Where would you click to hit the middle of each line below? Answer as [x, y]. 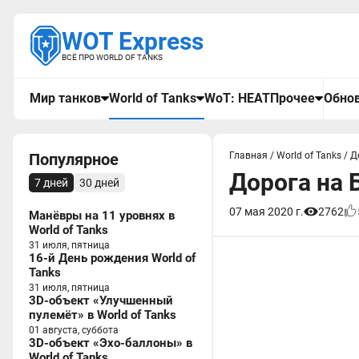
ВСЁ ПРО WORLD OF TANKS [112, 57]
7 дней [51, 183]
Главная [248, 155]
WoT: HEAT [237, 98]
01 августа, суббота [74, 330]
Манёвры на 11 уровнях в [102, 216]
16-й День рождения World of [112, 258]
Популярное [74, 159]
